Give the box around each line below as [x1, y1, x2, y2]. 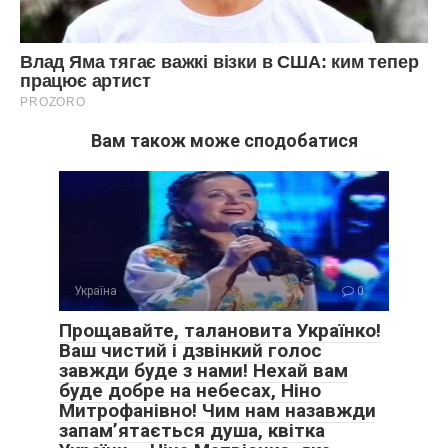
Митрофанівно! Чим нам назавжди [59, 399, 376, 423]
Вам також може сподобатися [90, 130, 358, 152]
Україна [74, 284, 117, 299]
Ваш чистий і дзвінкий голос [59, 339, 322, 363]
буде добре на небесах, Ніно [59, 379, 321, 403]
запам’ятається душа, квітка [59, 419, 325, 443]
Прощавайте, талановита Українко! [59, 319, 381, 343]
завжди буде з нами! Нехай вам [59, 359, 348, 383]
